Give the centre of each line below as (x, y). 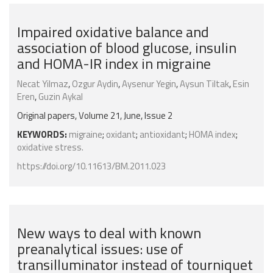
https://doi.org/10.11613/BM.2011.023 (91, 166)
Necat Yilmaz (43, 84)
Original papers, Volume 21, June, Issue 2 (95, 116)
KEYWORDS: (42, 135)
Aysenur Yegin (149, 84)
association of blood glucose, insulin (127, 48)
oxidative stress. (50, 147)
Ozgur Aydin (95, 84)
